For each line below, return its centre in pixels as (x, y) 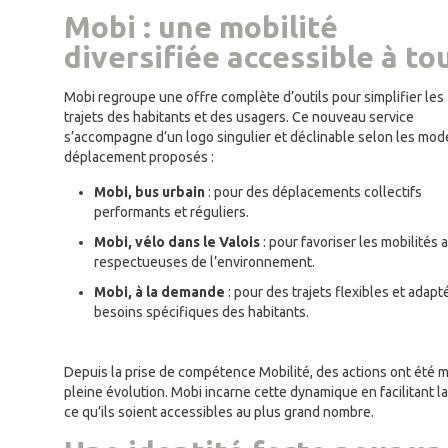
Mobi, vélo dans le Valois (177, 242)
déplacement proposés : (139, 157)
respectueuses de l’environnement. (204, 262)
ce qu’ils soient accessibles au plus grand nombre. (219, 412)
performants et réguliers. (171, 212)
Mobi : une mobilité (201, 27)
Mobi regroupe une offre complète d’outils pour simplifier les (254, 97)
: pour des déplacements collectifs (313, 192)
